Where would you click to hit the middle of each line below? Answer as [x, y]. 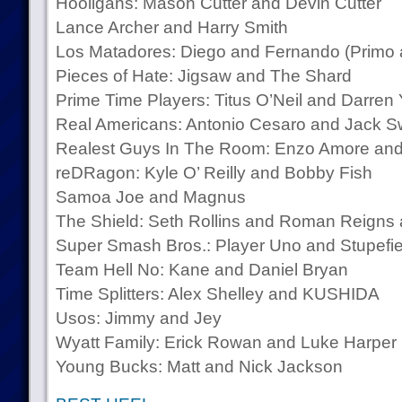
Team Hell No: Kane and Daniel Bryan [201, 270]
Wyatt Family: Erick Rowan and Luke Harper [226, 342]
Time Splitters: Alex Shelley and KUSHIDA [217, 294]
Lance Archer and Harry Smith [171, 27]
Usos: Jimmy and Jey [138, 318]
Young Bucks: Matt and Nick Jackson [199, 367]
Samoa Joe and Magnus [150, 197]
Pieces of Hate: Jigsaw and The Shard [203, 76]
